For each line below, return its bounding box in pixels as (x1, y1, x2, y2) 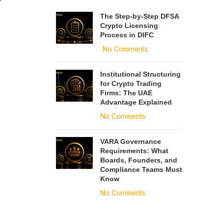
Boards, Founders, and (100, 156, 177, 164)
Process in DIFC (100, 31, 154, 39)
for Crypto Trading (100, 80, 162, 87)
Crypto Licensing (100, 22, 158, 29)
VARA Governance (100, 137, 161, 145)
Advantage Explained (100, 98, 172, 106)
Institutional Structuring (100, 70, 181, 78)
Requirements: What (100, 147, 168, 155)
